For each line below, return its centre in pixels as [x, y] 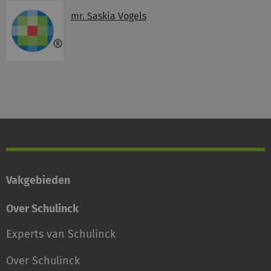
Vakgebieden [38, 180]
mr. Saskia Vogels [109, 16]
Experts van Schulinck [61, 234]
